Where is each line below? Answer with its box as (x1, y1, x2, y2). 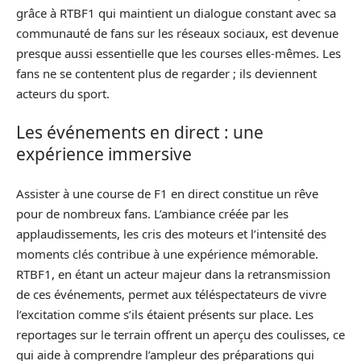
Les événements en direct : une (16, 121, 263, 143)
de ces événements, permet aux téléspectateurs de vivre (16, 285, 326, 302)
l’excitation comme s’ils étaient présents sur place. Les (16, 305, 313, 322)
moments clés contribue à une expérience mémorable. (16, 245, 318, 262)
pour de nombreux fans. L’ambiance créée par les (16, 205, 288, 222)
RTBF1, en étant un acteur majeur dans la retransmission (16, 265, 330, 282)
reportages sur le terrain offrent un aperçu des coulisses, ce (16, 326, 345, 342)
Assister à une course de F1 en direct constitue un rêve (16, 185, 318, 201)
